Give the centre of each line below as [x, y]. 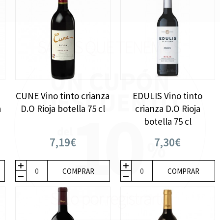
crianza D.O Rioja [167, 109]
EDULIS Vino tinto [168, 96]
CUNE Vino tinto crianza [63, 96]
